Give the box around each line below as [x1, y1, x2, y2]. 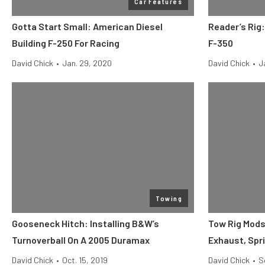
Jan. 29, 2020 [62, 58, 112, 68]
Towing [156, 194, 182, 202]
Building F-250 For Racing [12, 37, 119, 49]
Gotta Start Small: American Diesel [12, 21, 163, 32]
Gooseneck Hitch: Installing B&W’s [12, 218, 159, 229]
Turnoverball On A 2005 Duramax [12, 234, 150, 245]
